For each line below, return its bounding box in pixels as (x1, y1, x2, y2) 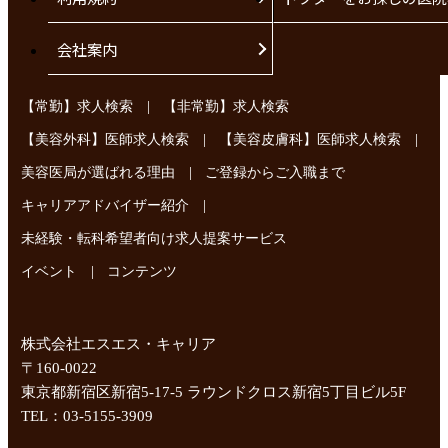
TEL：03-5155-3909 (21, 407, 154, 425)
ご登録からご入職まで (205, 165, 346, 181)
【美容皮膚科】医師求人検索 (219, 132, 402, 148)
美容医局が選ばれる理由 (21, 165, 176, 181)
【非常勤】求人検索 (163, 99, 290, 115)
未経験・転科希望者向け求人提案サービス (21, 231, 288, 247)
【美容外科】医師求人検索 (21, 132, 190, 148)
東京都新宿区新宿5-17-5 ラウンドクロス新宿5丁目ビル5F (21, 383, 407, 401)
